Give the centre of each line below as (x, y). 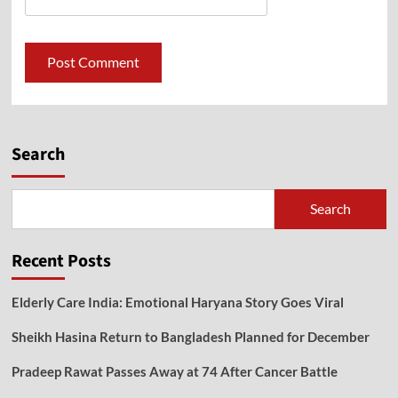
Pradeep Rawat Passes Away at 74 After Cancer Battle (174, 371)
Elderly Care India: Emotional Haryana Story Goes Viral (177, 302)
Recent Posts (61, 261)
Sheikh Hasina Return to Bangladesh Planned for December (190, 336)
